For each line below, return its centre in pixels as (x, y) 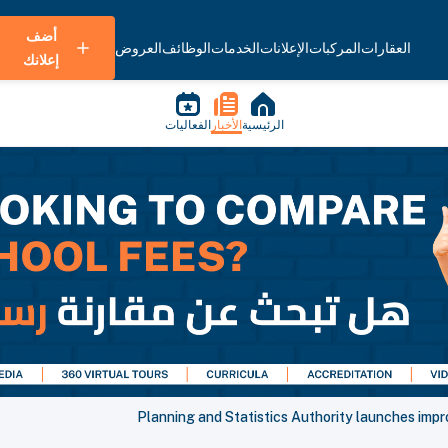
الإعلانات (284, 48)
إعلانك (41, 60)
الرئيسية (262, 125)
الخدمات (235, 48)
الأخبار (226, 125)
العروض (138, 48)
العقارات (386, 48)
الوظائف (186, 48)
